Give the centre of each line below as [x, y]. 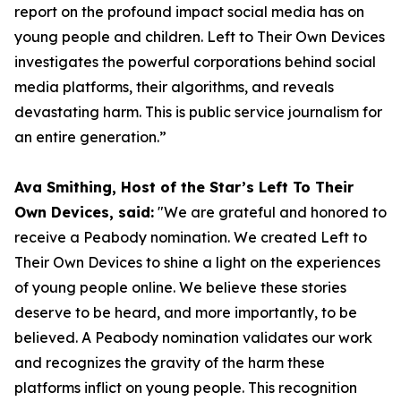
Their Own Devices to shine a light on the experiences [197, 262]
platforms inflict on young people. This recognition [186, 388]
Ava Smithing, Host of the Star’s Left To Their [184, 187]
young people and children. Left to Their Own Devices [200, 37]
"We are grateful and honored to [270, 212]
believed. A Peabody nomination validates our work [193, 337]
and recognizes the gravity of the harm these [170, 363]
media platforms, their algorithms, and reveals [174, 87]
